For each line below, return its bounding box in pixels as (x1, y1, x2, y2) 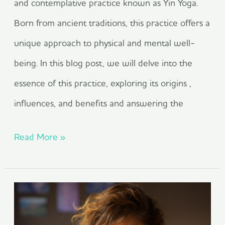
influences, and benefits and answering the (14, 97, 184, 109)
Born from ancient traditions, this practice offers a (14, 17, 210, 29)
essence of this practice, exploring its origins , (14, 77, 192, 89)
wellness (14, 206, 48, 218)
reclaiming (14, 186, 55, 198)
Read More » (14, 131, 66, 143)
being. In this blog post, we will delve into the (14, 57, 193, 69)
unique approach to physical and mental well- (14, 37, 195, 49)
